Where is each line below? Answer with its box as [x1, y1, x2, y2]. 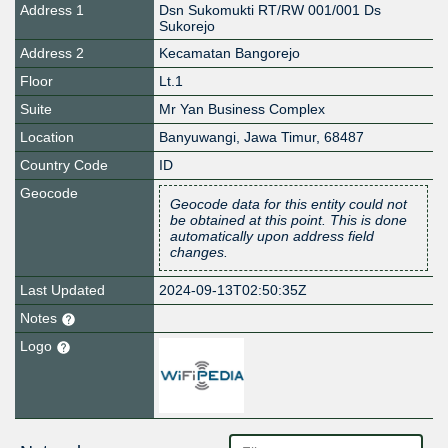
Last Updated [20, 282, 105, 299]
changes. [170, 244, 229, 261]
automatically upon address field [170, 228, 375, 245]
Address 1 [20, 2, 84, 19]
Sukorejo [159, 18, 216, 35]
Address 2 [20, 45, 84, 62]
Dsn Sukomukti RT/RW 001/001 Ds [159, 2, 382, 19]
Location [20, 129, 74, 146]
